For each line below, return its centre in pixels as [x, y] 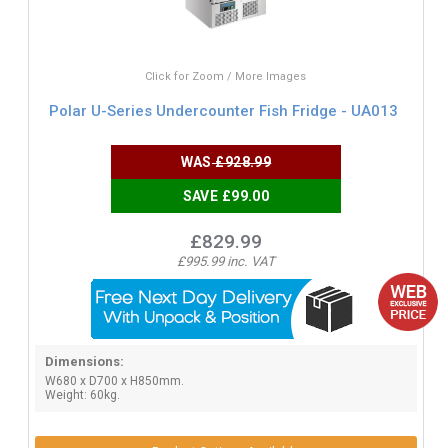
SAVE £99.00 [226, 196]
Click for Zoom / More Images [226, 76]
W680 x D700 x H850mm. [114, 381]
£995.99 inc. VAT [225, 261]
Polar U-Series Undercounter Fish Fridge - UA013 [224, 110]
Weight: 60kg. [82, 395]
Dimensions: [84, 361]
